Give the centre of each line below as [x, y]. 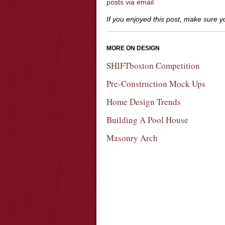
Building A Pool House [147, 120]
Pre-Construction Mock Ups [156, 84]
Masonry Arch [132, 138]
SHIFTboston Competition [153, 66]
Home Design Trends [144, 102]
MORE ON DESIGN [133, 48]
